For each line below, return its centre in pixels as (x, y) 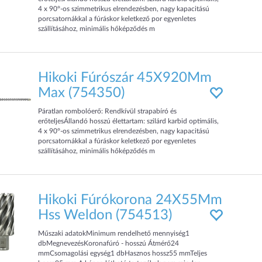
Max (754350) (82, 93)
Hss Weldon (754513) (105, 215)
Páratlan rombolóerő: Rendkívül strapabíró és (108, 111)
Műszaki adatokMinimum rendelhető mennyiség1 (114, 233)
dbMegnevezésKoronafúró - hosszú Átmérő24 (109, 243)
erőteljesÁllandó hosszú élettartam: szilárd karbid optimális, (129, 121)
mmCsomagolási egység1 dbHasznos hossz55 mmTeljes (123, 253)
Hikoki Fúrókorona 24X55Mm (130, 200)
